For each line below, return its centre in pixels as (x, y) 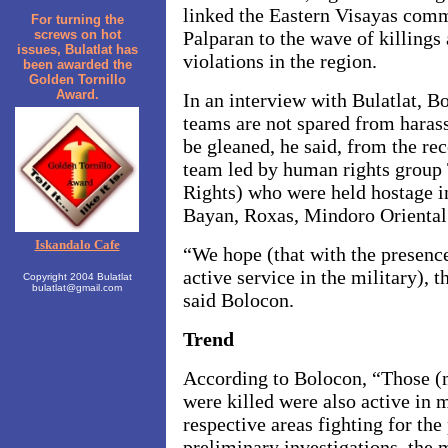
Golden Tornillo (77, 79)
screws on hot (77, 34)
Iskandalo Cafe (77, 244)
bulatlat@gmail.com (77, 287)
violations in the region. (280, 61)
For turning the (77, 19)
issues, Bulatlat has (77, 49)
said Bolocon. (238, 300)
